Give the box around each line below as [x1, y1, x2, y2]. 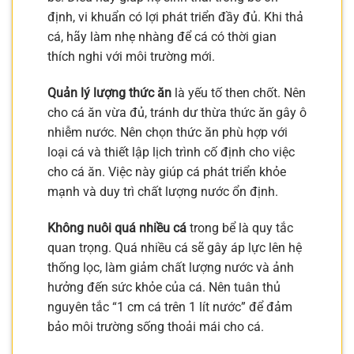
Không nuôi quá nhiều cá [47, 220, 186, 235]
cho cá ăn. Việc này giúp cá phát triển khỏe [47, 164, 286, 180]
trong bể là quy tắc [186, 220, 293, 235]
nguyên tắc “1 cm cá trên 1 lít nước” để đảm [47, 299, 292, 314]
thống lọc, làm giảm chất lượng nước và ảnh [47, 259, 294, 275]
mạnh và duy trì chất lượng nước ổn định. [47, 184, 278, 200]
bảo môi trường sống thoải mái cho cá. [47, 318, 264, 334]
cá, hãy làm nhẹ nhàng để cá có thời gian [47, 29, 277, 45]
